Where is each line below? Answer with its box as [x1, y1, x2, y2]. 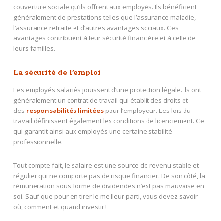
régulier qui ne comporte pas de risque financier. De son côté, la [13, 171, 205, 181]
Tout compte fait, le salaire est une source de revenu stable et [13, 161, 199, 170]
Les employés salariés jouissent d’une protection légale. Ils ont [13, 85, 201, 95]
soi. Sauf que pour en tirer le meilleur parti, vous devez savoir [13, 192, 198, 201]
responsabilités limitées [26, 106, 104, 115]
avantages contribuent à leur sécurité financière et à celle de [13, 34, 196, 43]
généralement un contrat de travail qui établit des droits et [13, 96, 188, 105]
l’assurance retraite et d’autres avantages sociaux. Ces [13, 23, 179, 33]
